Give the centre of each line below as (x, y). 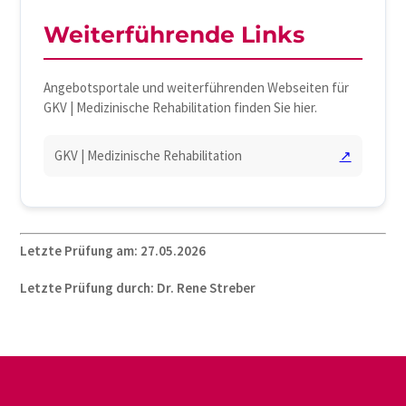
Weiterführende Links (174, 35)
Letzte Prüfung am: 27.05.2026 (113, 251)
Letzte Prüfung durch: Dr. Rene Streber (138, 287)
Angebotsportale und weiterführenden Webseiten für (197, 88)
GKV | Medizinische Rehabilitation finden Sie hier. (181, 108)
